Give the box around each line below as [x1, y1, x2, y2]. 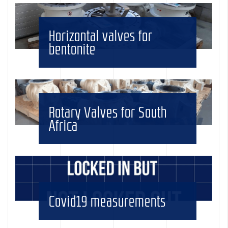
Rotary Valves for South [49, 104, 167, 120]
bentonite [49, 41, 96, 56]
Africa [49, 117, 78, 133]
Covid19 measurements [49, 193, 166, 209]
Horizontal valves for [49, 28, 153, 43]
